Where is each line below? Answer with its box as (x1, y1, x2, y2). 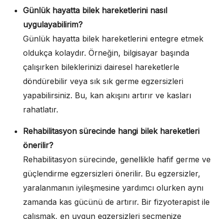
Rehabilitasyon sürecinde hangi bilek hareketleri (23, 126, 199, 136)
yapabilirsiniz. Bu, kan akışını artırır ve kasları (23, 90, 191, 100)
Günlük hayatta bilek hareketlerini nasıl (23, 5, 167, 15)
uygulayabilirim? (23, 19, 83, 29)
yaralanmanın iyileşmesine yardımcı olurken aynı (23, 182, 203, 193)
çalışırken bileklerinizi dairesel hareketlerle (23, 62, 179, 72)
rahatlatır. (23, 104, 58, 114)
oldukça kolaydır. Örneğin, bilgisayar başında (23, 47, 189, 58)
